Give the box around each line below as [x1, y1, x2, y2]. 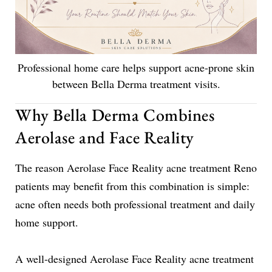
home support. [15, 214, 78, 229]
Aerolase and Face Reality [15, 126, 194, 148]
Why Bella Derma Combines [15, 103, 215, 126]
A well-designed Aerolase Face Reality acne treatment [15, 251, 254, 266]
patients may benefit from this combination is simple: [15, 178, 250, 193]
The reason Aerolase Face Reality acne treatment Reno [15, 160, 257, 175]
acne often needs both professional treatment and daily [15, 196, 255, 211]
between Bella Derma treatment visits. [52, 76, 220, 91]
